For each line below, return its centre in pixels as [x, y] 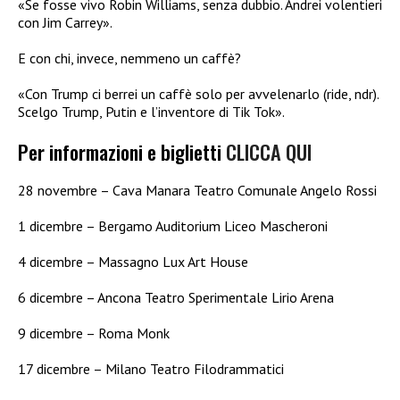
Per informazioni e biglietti [122, 151]
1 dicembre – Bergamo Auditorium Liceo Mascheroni [173, 226]
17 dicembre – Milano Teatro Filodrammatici [151, 369]
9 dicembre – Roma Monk [94, 333]
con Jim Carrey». [65, 22]
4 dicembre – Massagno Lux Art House [133, 262]
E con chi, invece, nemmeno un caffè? [129, 58]
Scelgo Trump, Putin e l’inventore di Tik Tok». [151, 111]
